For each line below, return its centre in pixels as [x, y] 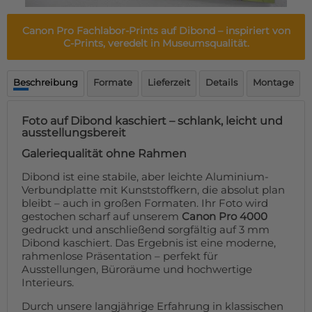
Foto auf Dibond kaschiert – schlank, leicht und [152, 121]
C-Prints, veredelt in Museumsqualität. [156, 43]
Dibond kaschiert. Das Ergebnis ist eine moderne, [149, 243]
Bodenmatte [43, 22]
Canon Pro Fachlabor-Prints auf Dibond [118, 31]
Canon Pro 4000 [225, 217]
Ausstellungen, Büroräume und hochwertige [137, 270]
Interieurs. [48, 283]
